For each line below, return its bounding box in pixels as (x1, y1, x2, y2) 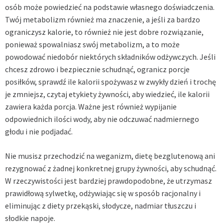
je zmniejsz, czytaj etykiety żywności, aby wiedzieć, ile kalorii (5, 89, 210, 100)
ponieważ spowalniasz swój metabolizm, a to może (5, 39, 180, 50)
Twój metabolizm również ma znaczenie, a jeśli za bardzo (5, 14, 200, 25)
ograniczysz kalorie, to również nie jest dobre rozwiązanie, (5, 27, 204, 37)
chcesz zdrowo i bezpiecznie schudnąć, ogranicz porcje (5, 64, 190, 75)
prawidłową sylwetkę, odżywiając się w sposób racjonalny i (5, 188, 201, 199)
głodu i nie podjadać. (5, 126, 73, 137)
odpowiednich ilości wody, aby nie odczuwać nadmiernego (5, 114, 199, 124)
